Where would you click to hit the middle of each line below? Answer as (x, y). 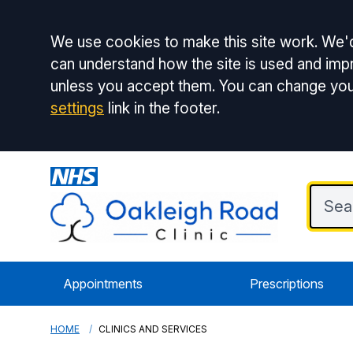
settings (77, 108)
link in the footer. (162, 108)
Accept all (112, 46)
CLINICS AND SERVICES (153, 329)
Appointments (103, 284)
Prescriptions (286, 284)
